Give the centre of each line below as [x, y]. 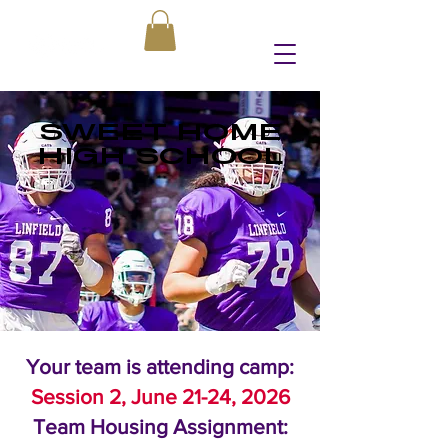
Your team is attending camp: [160, 366]
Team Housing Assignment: [160, 426]
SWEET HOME [160, 132]
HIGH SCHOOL [160, 156]
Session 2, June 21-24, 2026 [160, 396]
